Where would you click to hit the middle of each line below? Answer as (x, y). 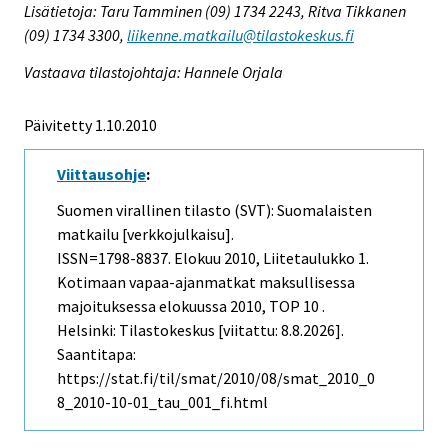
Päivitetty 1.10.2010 (90, 124)
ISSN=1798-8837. (115, 258)
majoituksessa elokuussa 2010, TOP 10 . (191, 306)
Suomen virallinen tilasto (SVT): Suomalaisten (214, 210)
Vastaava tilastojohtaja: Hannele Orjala (153, 71)
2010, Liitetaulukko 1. (295, 258)
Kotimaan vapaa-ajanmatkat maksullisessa (206, 282)
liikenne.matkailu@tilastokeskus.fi (240, 34)
